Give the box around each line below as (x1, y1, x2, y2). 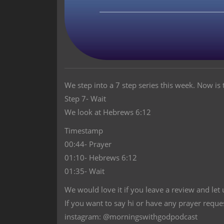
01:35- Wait (64, 166, 104, 176)
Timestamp (64, 125, 103, 135)
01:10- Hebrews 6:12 (64, 152, 137, 162)
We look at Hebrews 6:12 (64, 107, 151, 117)
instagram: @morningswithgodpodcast (64, 211, 197, 221)
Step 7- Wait (64, 93, 106, 103)
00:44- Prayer (64, 139, 111, 149)
